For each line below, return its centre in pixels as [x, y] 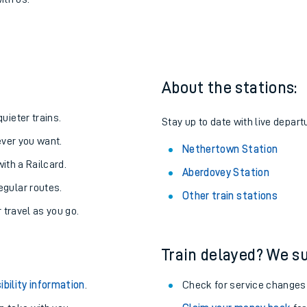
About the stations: [230, 156]
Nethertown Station [230, 217]
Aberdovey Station [226, 241]
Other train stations [230, 264]
